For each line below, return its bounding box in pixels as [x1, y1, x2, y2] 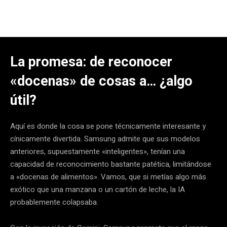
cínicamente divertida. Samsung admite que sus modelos [10, 133, 200, 144]
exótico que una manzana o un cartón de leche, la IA [10, 183, 185, 195]
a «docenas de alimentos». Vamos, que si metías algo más [10, 171, 206, 182]
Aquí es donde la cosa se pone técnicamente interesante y [10, 120, 206, 132]
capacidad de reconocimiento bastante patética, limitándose [10, 158, 211, 170]
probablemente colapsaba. [10, 196, 98, 208]
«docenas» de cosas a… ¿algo [10, 72, 193, 89]
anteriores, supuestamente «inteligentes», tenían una [10, 145, 185, 157]
